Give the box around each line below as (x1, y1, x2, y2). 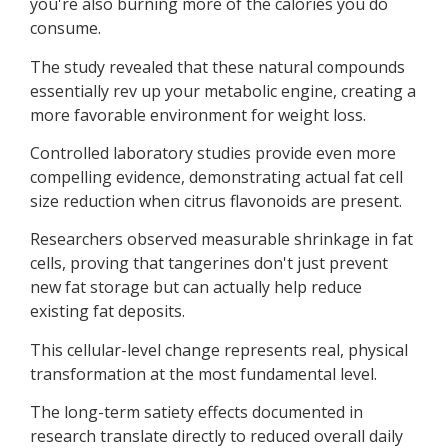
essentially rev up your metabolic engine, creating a (30, 79, 416, 102)
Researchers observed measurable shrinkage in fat (30, 228, 413, 251)
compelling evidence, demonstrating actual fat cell (30, 166, 403, 189)
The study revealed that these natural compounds (30, 55, 405, 78)
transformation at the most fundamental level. (30, 362, 377, 385)
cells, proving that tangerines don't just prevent (30, 252, 388, 275)
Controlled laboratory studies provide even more (30, 142, 396, 165)
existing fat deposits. (30, 300, 185, 323)
